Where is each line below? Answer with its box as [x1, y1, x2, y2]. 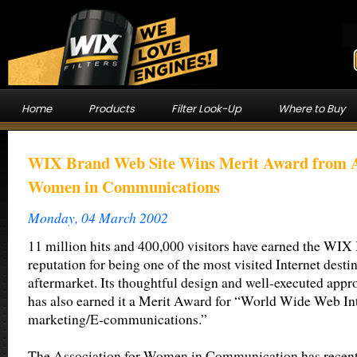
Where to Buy [277, 101, 345, 116]
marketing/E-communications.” [28, 310, 207, 328]
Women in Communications [28, 175, 220, 198]
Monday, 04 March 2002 [28, 208, 168, 227]
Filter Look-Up [171, 101, 241, 116]
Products [88, 101, 135, 116]
